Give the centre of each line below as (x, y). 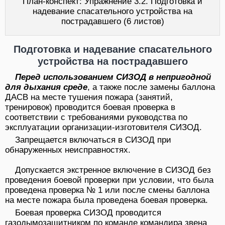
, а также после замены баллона (151, 87)
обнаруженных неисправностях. (68, 150)
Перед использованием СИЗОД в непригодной (113, 77)
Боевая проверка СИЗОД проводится (88, 212)
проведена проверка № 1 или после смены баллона (107, 190)
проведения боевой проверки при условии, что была (109, 180)
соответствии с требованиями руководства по (96, 117)
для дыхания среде (46, 87)
